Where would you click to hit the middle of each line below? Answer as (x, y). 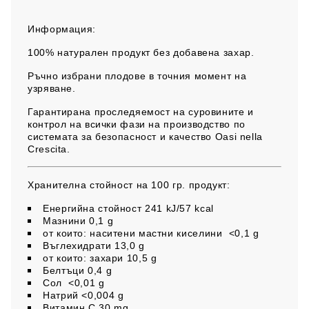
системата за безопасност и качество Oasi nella (145, 137)
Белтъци (64, 271)
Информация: (62, 29)
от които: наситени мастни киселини (133, 233)
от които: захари (83, 258)
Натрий (61, 296)
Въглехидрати (77, 246)
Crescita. (49, 149)
